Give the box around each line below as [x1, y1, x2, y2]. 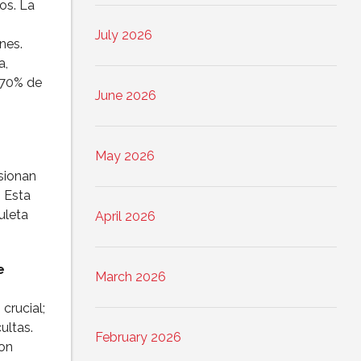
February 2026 [95, 330, 181, 346]
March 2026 [95, 269, 166, 285]
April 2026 [95, 209, 156, 225]
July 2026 [95, 27, 152, 44]
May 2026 [95, 148, 155, 164]
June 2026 [95, 88, 156, 104]
